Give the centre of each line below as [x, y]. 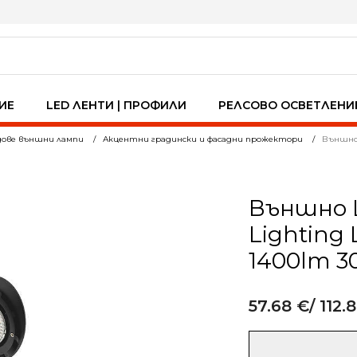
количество [281, 345]
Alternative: [275, 339]
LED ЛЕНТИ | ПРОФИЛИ [116, 105]
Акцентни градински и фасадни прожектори [203, 139]
